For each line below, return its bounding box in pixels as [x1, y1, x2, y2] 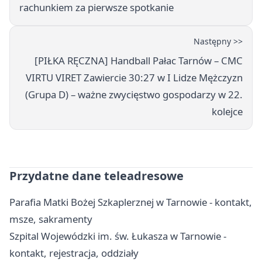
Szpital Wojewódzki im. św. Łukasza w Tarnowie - [9, 229, 226, 243]
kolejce [212, 104, 243, 118]
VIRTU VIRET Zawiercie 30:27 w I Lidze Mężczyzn [26, 70, 243, 84]
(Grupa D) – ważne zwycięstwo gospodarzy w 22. [25, 87, 243, 101]
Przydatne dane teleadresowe [9, 167, 184, 184]
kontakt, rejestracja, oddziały [9, 246, 139, 260]
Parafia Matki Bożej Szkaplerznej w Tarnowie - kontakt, [9, 195, 252, 209]
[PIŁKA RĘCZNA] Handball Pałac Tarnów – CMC [35, 53, 243, 67]
